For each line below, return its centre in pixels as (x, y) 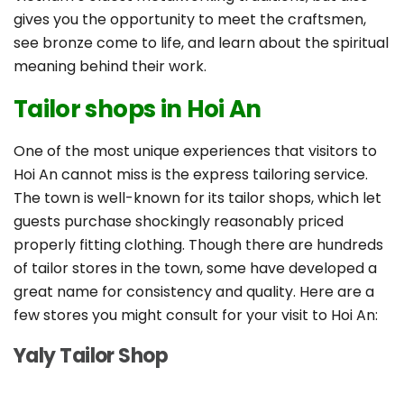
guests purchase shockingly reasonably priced (179, 222)
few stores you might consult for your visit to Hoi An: (196, 316)
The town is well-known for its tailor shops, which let (197, 198)
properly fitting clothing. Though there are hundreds (198, 245)
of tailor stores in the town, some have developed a (195, 269)
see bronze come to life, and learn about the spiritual (201, 43)
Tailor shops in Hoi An (138, 110)
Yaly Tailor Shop (91, 356)
